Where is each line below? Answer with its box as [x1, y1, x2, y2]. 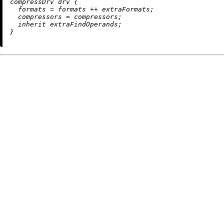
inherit [18, 20, 46, 28]
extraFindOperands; [46, 20, 122, 28]
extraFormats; [98, 5, 154, 13]
